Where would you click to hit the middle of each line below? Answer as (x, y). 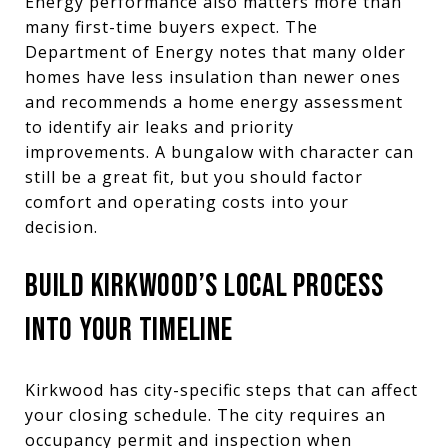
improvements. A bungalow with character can (219, 151)
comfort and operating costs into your (187, 201)
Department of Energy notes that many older (215, 51)
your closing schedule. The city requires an (205, 414)
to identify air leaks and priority (159, 126)
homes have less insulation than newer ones (213, 76)
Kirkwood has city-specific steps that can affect (221, 389)
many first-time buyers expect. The (171, 26)
